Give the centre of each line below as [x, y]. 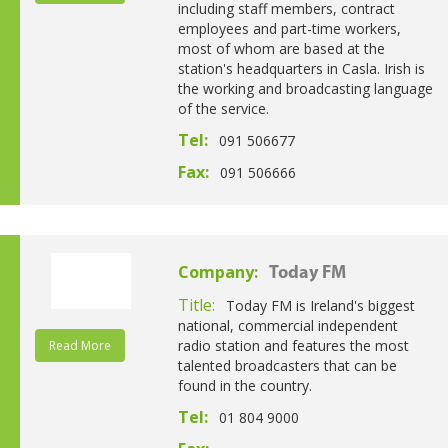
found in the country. [244, 385]
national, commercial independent [287, 325]
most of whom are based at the [281, 48]
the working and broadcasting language [305, 88]
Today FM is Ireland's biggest [320, 305]
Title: [198, 304]
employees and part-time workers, [289, 28]
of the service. [223, 108]
